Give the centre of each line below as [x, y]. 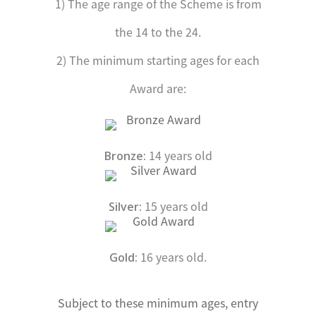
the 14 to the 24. [158, 32]
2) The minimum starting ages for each [158, 60]
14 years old [179, 156]
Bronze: [125, 156]
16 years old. [172, 257]
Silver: [125, 207]
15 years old [175, 206]
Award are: [158, 89]
